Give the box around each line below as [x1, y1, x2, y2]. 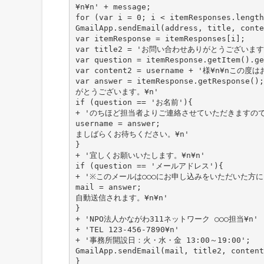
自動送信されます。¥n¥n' [75, 193, 168, 202]
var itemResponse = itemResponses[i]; [75, 34, 245, 43]
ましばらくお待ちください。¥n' [75, 129, 189, 138]
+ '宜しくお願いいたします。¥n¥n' [75, 150, 205, 160]
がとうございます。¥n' [75, 87, 159, 96]
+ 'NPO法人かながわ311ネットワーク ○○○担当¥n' [75, 214, 258, 223]
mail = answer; [75, 182, 141, 192]
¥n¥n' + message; [75, 2, 151, 11]
